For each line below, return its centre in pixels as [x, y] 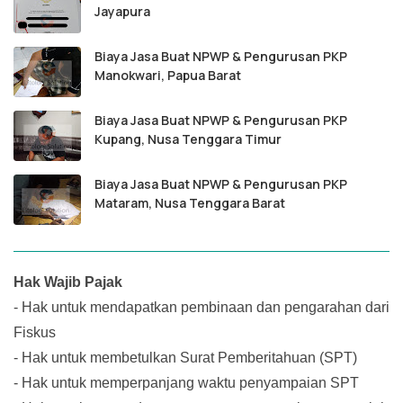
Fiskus [35, 333]
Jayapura [122, 12]
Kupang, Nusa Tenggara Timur [188, 139]
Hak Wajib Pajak [68, 282]
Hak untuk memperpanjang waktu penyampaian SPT [190, 383]
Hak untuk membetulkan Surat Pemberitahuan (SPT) [189, 358]
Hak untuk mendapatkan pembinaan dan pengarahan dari [206, 308]
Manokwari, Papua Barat [168, 76]
